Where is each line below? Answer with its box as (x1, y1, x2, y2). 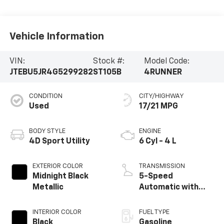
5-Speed (139, 172, 173, 180)
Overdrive (139, 194, 176, 202)
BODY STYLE (28, 127, 65, 134)
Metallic (32, 183, 63, 191)
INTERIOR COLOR (32, 208, 81, 215)
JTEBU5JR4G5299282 (9, 68, 93, 76)
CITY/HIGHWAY (139, 92, 184, 99)
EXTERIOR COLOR (32, 162, 83, 169)
